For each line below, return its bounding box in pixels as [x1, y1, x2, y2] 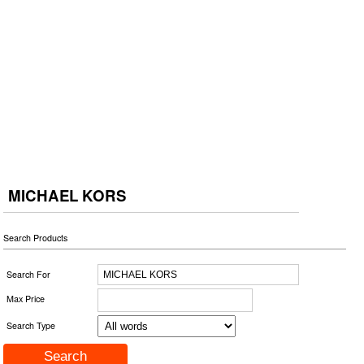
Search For [6, 267, 51, 280]
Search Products [3, 231, 68, 244]
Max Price [6, 292, 45, 305]
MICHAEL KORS [8, 184, 127, 206]
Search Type [6, 318, 56, 331]
